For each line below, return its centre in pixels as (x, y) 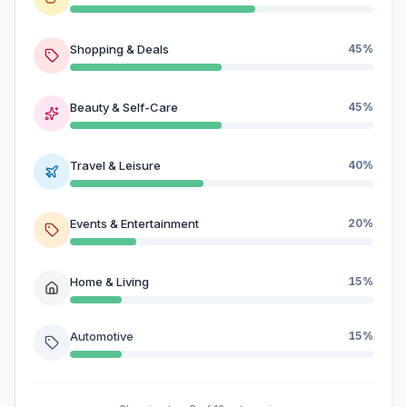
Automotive (102, 336)
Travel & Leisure (115, 165)
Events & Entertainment (134, 223)
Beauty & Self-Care (124, 107)
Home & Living (109, 281)
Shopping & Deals (119, 49)
